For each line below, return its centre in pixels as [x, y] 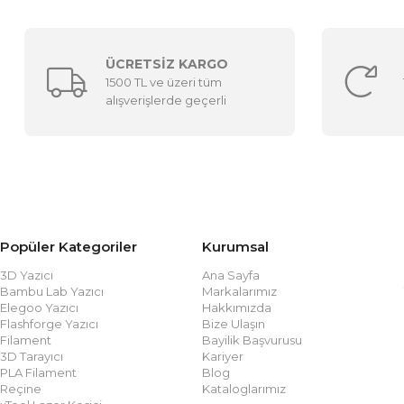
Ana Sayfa [230, 275]
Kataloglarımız [243, 389]
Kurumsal [235, 247]
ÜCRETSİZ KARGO [167, 64]
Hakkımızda [236, 308]
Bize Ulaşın [233, 324]
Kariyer [222, 356]
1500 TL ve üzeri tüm [164, 82]
